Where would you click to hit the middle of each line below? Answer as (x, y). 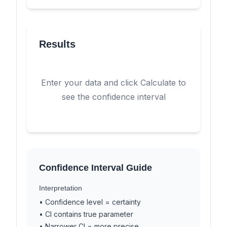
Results (57, 44)
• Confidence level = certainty (90, 202)
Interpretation (61, 188)
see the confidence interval (113, 97)
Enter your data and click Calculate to (113, 83)
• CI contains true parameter (86, 214)
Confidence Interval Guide (96, 168)
